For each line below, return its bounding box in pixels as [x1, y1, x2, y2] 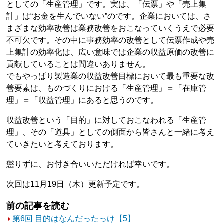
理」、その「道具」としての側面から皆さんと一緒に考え [6, 128, 215, 136]
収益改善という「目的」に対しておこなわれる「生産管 [6, 116, 207, 124]
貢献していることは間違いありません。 [6, 60, 151, 68]
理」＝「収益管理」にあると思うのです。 [6, 96, 159, 104]
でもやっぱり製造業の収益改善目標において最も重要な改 [6, 72, 215, 80]
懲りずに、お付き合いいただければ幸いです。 [6, 160, 175, 168]
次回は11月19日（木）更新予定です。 [6, 180, 145, 188]
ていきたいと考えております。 [6, 140, 119, 148]
